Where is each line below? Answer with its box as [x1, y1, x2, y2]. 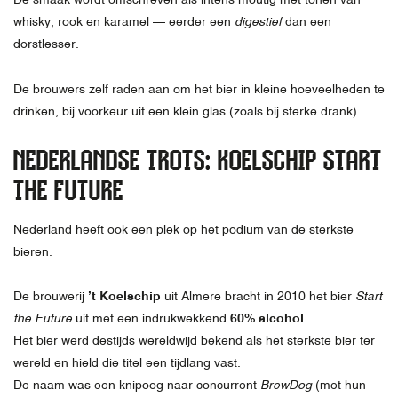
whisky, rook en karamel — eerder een [13, 14, 235, 29]
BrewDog [260, 377, 312, 392]
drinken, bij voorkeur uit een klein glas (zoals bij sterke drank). [13, 103, 361, 118]
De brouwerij [13, 288, 88, 303]
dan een [282, 14, 331, 29]
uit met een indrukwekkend [72, 310, 230, 325]
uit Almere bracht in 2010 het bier [161, 288, 355, 303]
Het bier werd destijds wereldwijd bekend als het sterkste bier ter [13, 332, 375, 347]
